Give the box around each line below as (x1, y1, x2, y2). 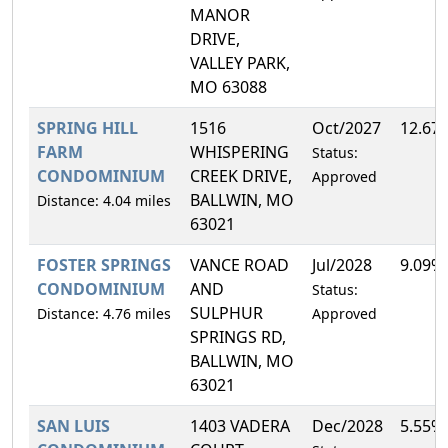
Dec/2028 (312, 414, 383, 437)
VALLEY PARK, (190, 51, 290, 74)
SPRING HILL (37, 116, 138, 139)
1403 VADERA (190, 414, 290, 437)
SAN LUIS (37, 414, 110, 437)
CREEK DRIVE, (190, 164, 292, 187)
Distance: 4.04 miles (37, 190, 171, 210)
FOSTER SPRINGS (37, 253, 171, 276)
